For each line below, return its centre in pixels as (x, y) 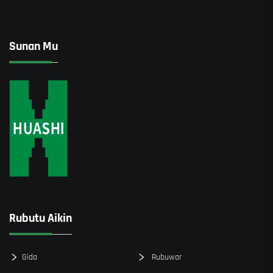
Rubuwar (165, 257)
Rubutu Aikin (41, 218)
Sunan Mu (34, 47)
